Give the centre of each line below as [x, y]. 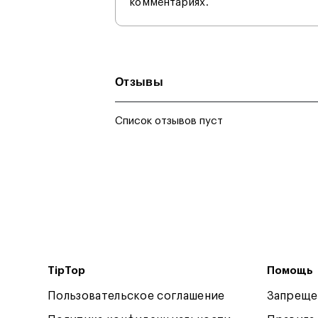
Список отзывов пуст [169, 121]
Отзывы [139, 82]
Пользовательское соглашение [136, 296]
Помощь [290, 271]
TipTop [66, 271]
